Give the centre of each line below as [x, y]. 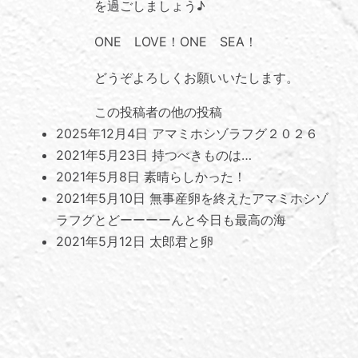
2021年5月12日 [103, 242]
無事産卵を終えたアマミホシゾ [239, 199]
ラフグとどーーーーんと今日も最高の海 [171, 220]
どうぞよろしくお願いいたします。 [197, 78]
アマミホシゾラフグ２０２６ [235, 134]
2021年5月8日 [100, 177]
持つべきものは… [202, 155]
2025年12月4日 [104, 134]
